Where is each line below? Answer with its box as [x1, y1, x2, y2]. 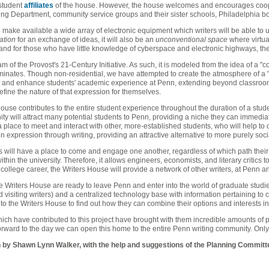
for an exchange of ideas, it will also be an [16, 35, 156, 44]
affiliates [24, 1, 53, 10]
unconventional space [156, 35, 228, 44]
